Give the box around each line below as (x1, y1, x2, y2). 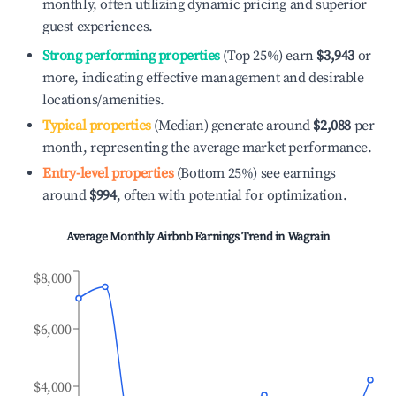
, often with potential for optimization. (116, 187, 347, 204)
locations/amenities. (42, 91, 164, 109)
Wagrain (286, 229, 330, 245)
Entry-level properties (42, 164, 174, 182)
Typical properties (42, 117, 151, 134)
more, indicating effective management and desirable (42, 69, 364, 87)
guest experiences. (42, 18, 153, 35)
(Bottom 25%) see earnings (173, 164, 336, 182)
